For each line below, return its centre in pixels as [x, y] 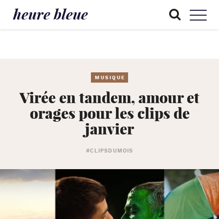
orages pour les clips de [109, 113]
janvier [109, 129]
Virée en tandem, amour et [109, 98]
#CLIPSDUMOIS [109, 151]
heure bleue [50, 14]
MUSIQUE [110, 78]
